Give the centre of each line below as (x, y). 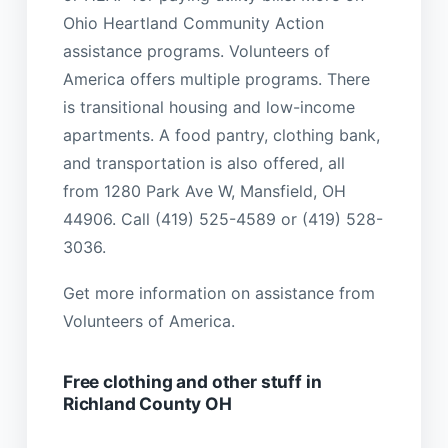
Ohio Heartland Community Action (193, 22)
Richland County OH (147, 403)
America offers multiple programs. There (216, 78)
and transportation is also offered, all (203, 162)
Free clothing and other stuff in (192, 381)
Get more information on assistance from (218, 293)
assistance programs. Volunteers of (196, 50)
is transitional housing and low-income (208, 106)
